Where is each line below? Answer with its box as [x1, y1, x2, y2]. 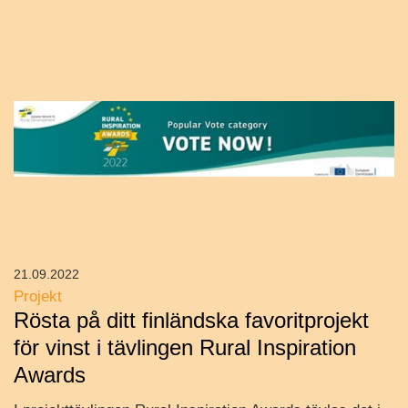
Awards [14, 362, 86, 388]
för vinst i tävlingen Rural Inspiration [14, 335, 356, 361]
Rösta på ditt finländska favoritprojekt [14, 308, 369, 333]
